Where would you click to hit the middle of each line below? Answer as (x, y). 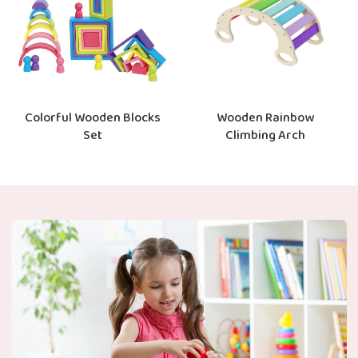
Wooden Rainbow (266, 119)
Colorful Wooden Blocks (92, 119)
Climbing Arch (266, 136)
